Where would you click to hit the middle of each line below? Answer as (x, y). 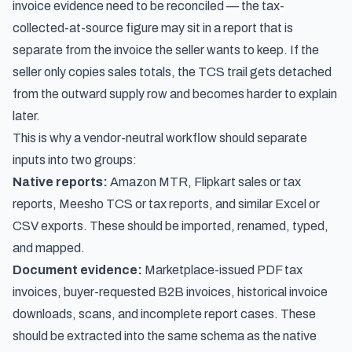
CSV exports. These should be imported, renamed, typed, (170, 226)
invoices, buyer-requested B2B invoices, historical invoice (170, 292)
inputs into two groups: (75, 160)
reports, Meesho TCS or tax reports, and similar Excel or (166, 204)
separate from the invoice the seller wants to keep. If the (166, 50)
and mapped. (49, 248)
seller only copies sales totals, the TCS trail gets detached (172, 72)
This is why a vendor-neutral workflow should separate (160, 138)
